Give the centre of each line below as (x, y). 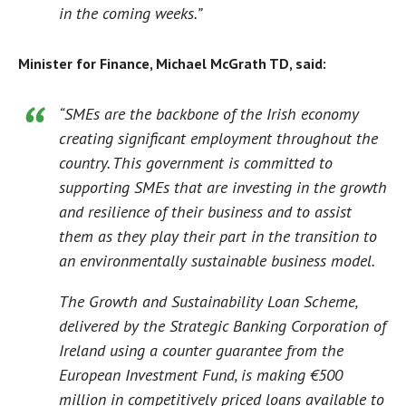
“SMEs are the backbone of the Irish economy (209, 114)
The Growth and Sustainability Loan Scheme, (208, 302)
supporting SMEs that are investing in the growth (223, 188)
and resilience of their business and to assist (205, 212)
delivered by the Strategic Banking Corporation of (222, 326)
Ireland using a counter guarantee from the (201, 351)
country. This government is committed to (196, 163)
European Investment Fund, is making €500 (201, 375)
